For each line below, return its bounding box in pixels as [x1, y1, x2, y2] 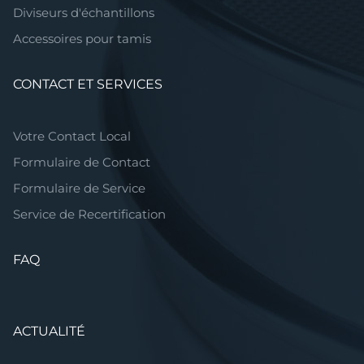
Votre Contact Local [13, 128, 131, 144]
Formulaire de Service [13, 180, 145, 196]
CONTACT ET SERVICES [13, 76, 162, 92]
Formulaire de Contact [13, 154, 150, 170]
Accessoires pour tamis [13, 30, 151, 46]
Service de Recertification [13, 206, 166, 222]
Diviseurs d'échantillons [13, 4, 154, 20]
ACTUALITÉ [13, 323, 85, 339]
